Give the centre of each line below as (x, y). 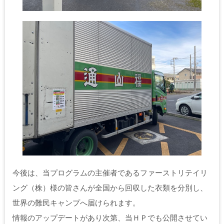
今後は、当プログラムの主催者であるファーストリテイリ (110, 172)
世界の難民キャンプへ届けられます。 (76, 202)
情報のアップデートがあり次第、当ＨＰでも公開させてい (110, 217)
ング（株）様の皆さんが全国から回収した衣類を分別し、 (110, 187)
